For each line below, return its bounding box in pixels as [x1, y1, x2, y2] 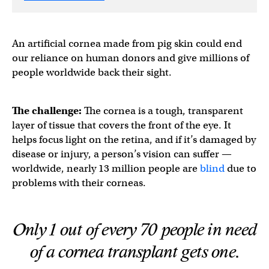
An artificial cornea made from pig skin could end [12, 37, 242, 50]
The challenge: [12, 104, 84, 117]
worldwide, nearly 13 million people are [12, 162, 200, 175]
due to [225, 162, 256, 175]
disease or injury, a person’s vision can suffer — [12, 147, 232, 160]
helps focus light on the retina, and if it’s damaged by [12, 133, 256, 146]
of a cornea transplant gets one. [30, 243, 239, 261]
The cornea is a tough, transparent [84, 104, 243, 117]
